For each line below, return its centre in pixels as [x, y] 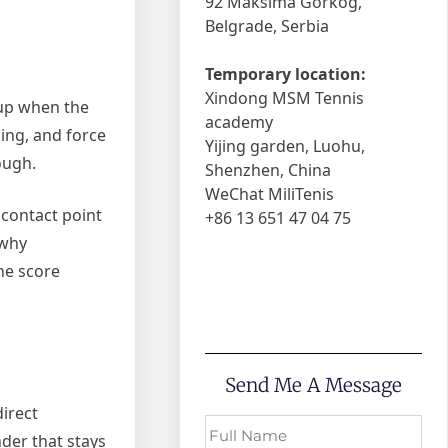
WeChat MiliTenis [270, 194]
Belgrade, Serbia [267, 26]
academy [239, 122]
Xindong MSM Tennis [285, 98]
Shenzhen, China [268, 170]
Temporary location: [286, 74]
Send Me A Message [314, 385]
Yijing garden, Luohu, [285, 146]
